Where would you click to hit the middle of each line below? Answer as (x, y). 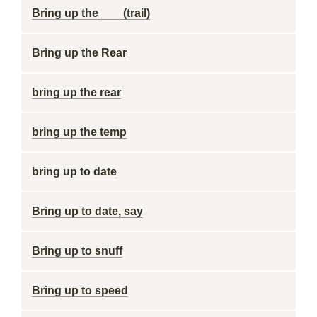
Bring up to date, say (87, 211)
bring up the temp (79, 132)
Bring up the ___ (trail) (91, 13)
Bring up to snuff (77, 251)
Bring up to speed (80, 290)
